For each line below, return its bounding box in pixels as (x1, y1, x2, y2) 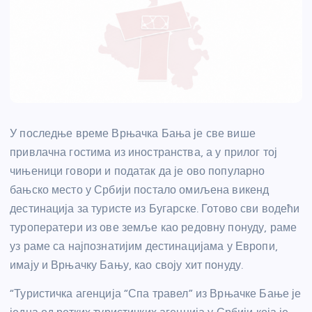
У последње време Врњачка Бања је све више (10, 126, 256, 140)
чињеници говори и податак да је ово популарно (10, 164, 265, 178)
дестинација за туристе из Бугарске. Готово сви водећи (10, 201, 300, 215)
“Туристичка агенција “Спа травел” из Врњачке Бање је (10, 286, 302, 300)
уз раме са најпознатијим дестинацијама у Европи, (10, 239, 278, 253)
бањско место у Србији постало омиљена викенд (10, 182, 270, 196)
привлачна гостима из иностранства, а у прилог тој (10, 145, 277, 159)
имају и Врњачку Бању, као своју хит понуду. (10, 258, 244, 272)
